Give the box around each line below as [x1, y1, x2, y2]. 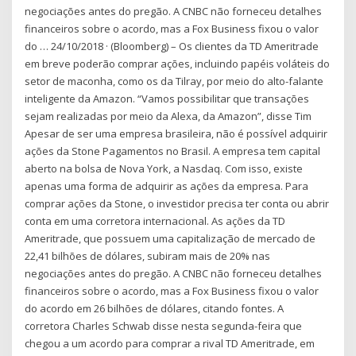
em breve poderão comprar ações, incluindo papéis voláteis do [25, 56, 331, 71]
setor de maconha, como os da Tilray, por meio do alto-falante [25, 73, 324, 88]
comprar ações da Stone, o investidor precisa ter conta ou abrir [25, 195, 330, 211]
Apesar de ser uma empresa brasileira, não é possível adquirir [25, 126, 328, 141]
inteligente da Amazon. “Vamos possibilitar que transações [25, 91, 310, 106]
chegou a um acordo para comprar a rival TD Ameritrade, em [25, 335, 315, 350]
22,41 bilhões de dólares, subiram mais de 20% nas [25, 248, 271, 263]
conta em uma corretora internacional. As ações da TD [25, 213, 286, 228]
